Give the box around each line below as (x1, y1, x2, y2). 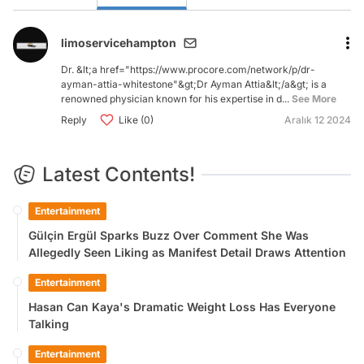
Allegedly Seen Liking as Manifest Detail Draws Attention (28, 245, 346, 259)
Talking (28, 316, 69, 331)
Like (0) (119, 113, 154, 126)
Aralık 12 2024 (284, 113, 351, 126)
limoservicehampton (61, 36, 177, 50)
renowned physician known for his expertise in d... (61, 92, 292, 105)
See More (292, 92, 337, 105)
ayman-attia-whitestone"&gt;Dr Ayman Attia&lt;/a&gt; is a (61, 77, 327, 90)
